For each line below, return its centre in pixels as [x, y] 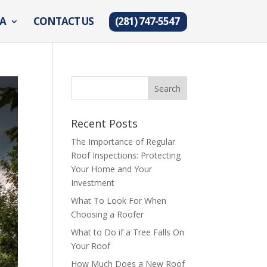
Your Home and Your [112, 169]
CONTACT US [63, 21]
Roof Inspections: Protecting [126, 155]
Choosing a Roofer [108, 214]
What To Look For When [119, 201]
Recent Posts [105, 123]
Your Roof [91, 246]
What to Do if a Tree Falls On [128, 232]
